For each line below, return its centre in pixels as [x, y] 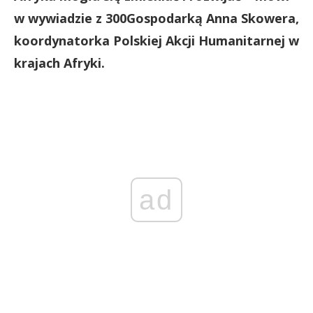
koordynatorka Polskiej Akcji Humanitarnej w [156, 41]
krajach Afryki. [59, 63]
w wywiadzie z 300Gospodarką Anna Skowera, [156, 18]
